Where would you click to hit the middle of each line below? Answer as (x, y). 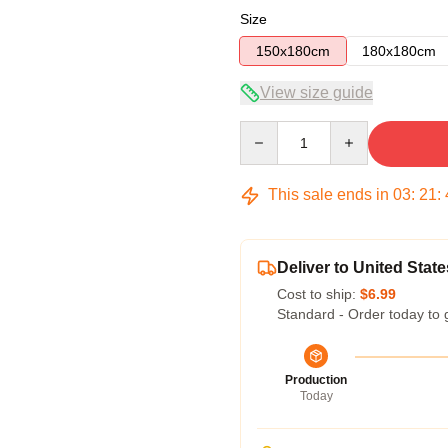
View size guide (316, 92)
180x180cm (399, 51)
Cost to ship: (318, 294)
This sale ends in (328, 194)
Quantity (265, 130)
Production (316, 380)
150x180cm (293, 51)
